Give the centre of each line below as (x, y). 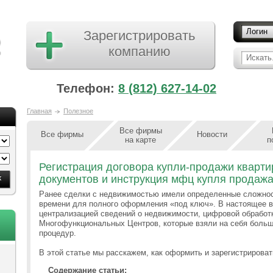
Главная (39, 111)
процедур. (58, 233)
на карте (140, 140)
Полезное (78, 111)
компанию (139, 51)
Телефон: (87, 88)
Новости (212, 134)
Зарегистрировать (139, 36)
